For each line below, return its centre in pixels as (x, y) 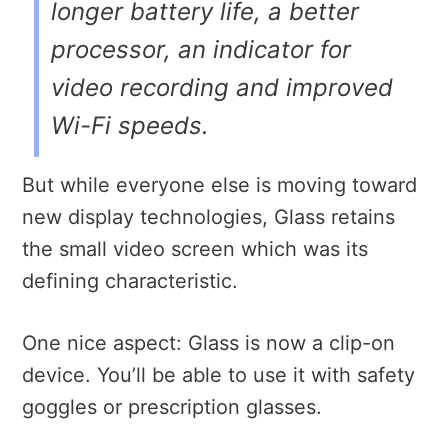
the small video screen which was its (195, 249)
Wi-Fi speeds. (130, 126)
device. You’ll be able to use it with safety (218, 375)
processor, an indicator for (201, 50)
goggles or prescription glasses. (172, 407)
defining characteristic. (130, 281)
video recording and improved (222, 88)
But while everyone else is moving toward (219, 185)
